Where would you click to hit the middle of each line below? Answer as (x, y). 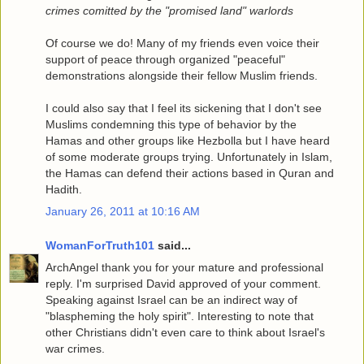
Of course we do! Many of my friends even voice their (182, 43)
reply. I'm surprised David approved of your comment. (183, 283)
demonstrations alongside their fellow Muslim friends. (182, 75)
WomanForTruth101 (100, 245)
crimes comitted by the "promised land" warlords (169, 10)
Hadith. (64, 189)
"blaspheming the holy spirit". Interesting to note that (180, 316)
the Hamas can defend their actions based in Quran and (190, 173)
